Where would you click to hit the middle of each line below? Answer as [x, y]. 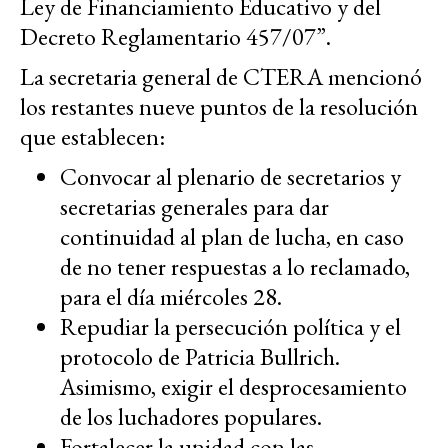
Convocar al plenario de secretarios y [230, 177]
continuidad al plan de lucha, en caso [232, 237]
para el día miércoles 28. [171, 297]
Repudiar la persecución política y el [230, 327]
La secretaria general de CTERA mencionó [221, 77]
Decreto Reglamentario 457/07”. [175, 37]
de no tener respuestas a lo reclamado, [235, 267]
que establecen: [92, 137]
